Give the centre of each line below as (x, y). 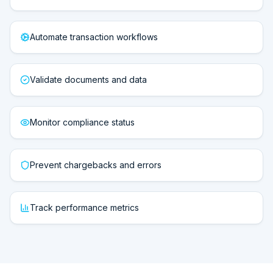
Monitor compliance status (82, 122)
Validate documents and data (88, 80)
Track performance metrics (84, 207)
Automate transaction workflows (94, 37)
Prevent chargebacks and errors (96, 165)
